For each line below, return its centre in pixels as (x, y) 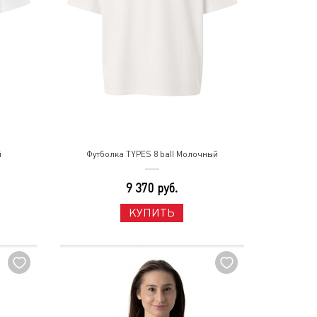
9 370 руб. (152, 188)
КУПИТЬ (152, 213)
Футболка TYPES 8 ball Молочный (152, 154)
